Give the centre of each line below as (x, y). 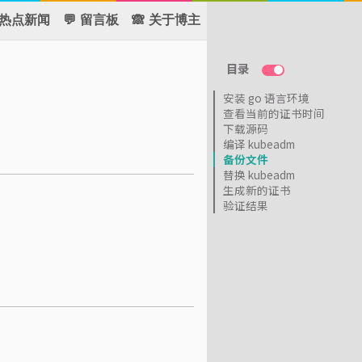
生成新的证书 (257, 190)
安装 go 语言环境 (266, 98)
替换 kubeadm (259, 175)
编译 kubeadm (259, 144)
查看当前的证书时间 (274, 113)
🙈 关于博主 (166, 20)
